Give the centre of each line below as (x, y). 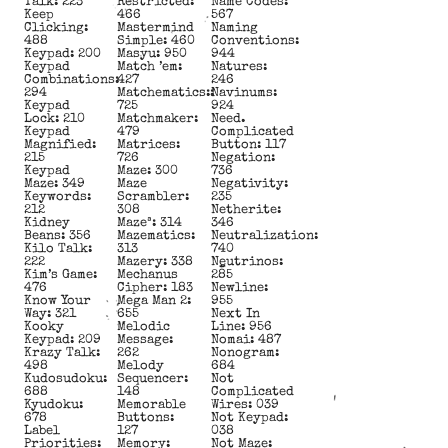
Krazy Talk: (62, 353)
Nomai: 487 (245, 340)
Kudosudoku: (65, 379)
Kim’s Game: (60, 275)
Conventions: (254, 41)
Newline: (239, 288)
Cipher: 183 (155, 288)
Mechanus (148, 275)
